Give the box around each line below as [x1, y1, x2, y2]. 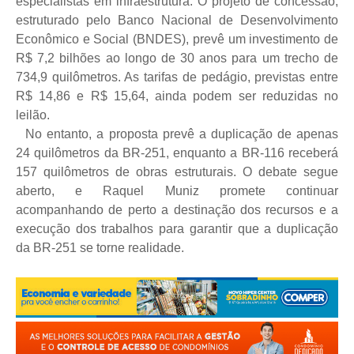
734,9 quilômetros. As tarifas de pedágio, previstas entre [16, 70, 338, 85]
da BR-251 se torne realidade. [16, 241, 184, 255]
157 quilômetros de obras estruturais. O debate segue [16, 165, 338, 179]
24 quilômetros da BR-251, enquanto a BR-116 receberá [16, 146, 338, 160]
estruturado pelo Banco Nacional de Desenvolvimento [16, 13, 338, 28]
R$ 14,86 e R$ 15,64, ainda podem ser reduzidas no [16, 89, 338, 104]
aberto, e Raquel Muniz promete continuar [16, 184, 338, 198]
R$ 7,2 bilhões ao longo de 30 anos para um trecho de [16, 51, 338, 66]
